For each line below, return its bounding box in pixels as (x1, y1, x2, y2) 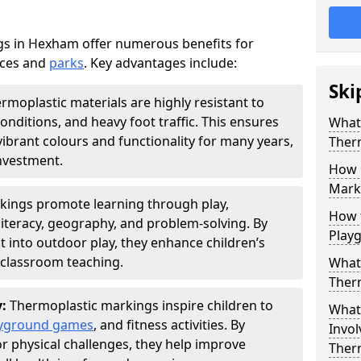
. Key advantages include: (84, 54, 237, 72)
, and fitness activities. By (93, 316, 245, 334)
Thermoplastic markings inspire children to (10, 297, 273, 314)
